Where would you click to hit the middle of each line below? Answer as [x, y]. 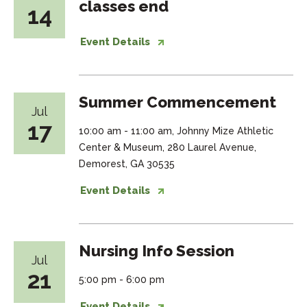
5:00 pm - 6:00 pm [122, 280]
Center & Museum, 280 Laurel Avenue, [168, 147]
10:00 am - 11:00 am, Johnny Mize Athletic [176, 131]
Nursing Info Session [157, 251]
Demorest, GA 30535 [127, 164]
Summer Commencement [178, 102]
